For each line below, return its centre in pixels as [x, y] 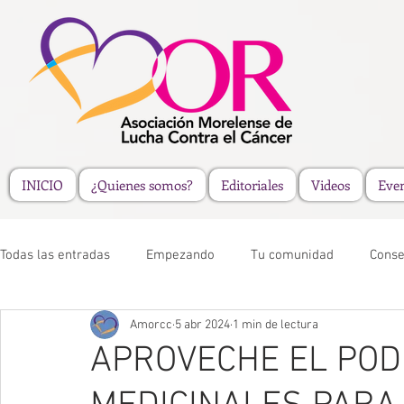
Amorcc [151, 325]
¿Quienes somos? [142, 185]
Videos [331, 185]
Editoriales [252, 185]
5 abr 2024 [202, 325]
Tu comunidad [292, 255]
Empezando [180, 255]
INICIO [43, 185]
